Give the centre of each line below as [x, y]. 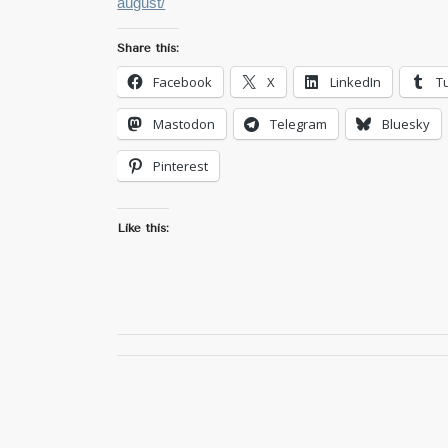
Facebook [183, 81]
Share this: [148, 47]
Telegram [299, 123]
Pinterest [181, 165]
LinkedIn [356, 81]
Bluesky [406, 123]
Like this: [143, 227]
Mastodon [184, 123]
